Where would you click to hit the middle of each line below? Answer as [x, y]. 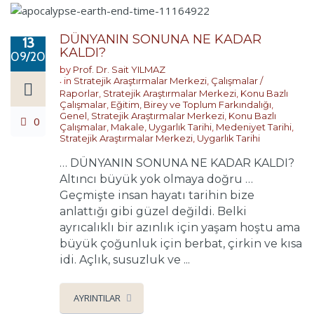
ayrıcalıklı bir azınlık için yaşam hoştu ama [180, 228]
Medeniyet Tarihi [254, 127]
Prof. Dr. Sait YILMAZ [119, 70]
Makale [128, 127]
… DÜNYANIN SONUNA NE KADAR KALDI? [177, 163]
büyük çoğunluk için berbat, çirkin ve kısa [181, 244]
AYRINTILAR [97, 298]
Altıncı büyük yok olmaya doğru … [156, 179]
